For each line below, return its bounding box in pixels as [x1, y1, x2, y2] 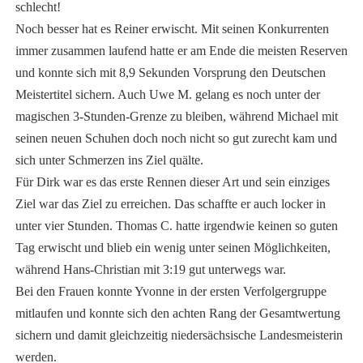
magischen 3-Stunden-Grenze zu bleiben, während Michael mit [15, 109, 338, 124]
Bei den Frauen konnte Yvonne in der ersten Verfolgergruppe [15, 284, 327, 299]
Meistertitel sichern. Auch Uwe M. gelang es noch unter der [15, 88, 320, 102]
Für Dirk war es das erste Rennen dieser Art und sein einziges [15, 175, 330, 190]
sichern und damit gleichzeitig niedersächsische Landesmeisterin [15, 328, 343, 343]
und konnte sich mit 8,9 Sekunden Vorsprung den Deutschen [15, 66, 326, 80]
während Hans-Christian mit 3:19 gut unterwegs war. [15, 263, 286, 277]
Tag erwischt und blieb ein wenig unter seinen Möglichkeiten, [15, 241, 331, 255]
